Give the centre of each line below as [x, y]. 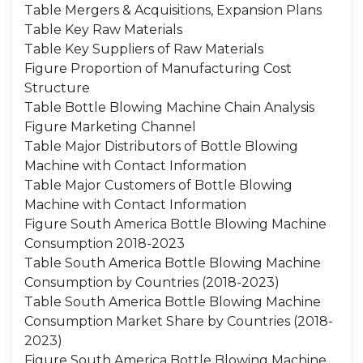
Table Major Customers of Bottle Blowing [158, 185]
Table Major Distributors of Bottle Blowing [161, 146]
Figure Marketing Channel [110, 127]
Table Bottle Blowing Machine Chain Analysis [169, 107]
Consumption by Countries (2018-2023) [152, 282]
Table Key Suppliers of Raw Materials [144, 49]
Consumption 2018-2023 [105, 243]
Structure [57, 88]
